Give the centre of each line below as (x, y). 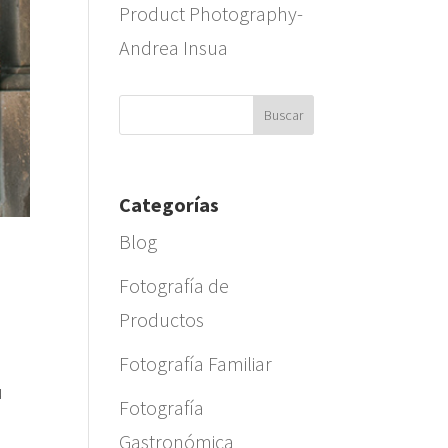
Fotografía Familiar (196, 363)
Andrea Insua (174, 47)
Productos (162, 319)
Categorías (169, 204)
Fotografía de (174, 285)
